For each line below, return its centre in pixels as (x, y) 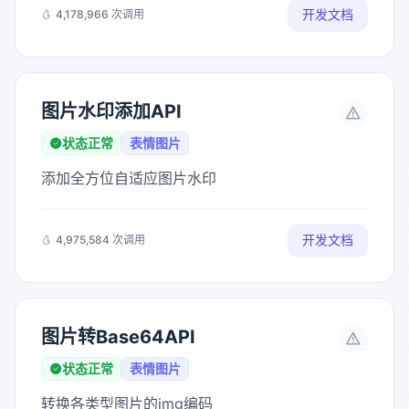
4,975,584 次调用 (100, 240)
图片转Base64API (118, 337)
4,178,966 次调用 (100, 14)
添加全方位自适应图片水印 (129, 178)
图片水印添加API (111, 111)
